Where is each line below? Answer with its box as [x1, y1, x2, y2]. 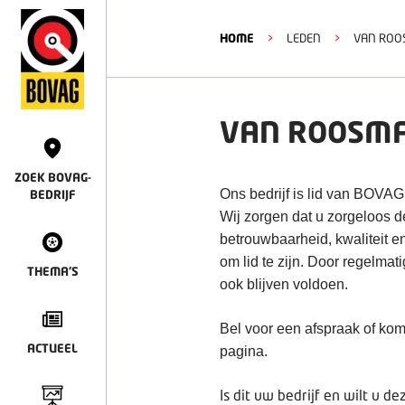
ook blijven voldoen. [220, 277, 348, 292]
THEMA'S [26, 263, 79, 278]
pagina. [220, 344, 268, 359]
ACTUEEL [27, 340, 78, 355]
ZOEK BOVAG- [14, 169, 91, 184]
